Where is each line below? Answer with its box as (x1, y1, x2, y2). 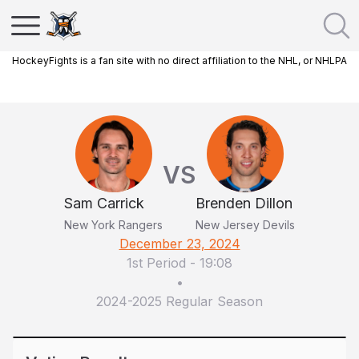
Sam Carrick (64, 195, 144, 212)
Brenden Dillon (196, 195, 292, 212)
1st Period (127, 255, 186, 271)
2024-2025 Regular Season (96, 293, 263, 309)
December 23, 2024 (119, 236, 240, 252)
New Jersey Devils (196, 218, 295, 232)
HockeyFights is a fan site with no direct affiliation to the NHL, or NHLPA (12, 54, 347, 67)
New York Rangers (64, 218, 163, 232)
